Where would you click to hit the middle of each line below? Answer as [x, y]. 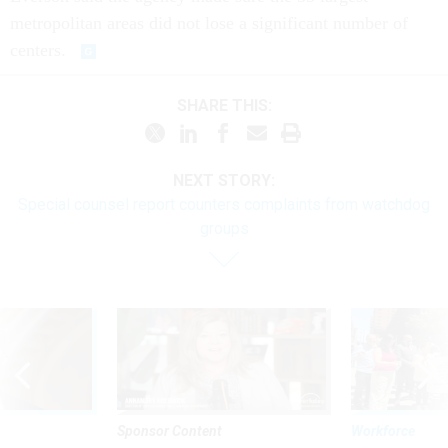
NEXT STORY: [224, 180]
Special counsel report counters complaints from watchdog [224, 204]
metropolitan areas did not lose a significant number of [209, 23]
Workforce [383, 431]
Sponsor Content [169, 431]
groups [224, 228]
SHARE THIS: [229, 105]
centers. [40, 50]
